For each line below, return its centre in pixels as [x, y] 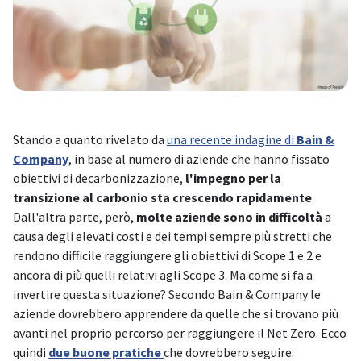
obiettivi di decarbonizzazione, [99, 178]
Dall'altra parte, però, [75, 217]
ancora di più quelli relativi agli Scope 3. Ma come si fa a [163, 275]
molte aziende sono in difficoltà [229, 217]
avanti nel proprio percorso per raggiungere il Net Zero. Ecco [180, 333]
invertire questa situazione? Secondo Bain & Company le [167, 295]
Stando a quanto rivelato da [90, 140]
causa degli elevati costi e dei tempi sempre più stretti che [172, 237]
